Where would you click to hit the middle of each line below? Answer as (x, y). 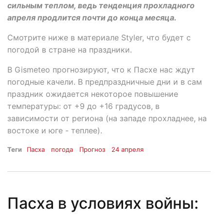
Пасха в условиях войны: (103, 203)
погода (62, 150)
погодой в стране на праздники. (70, 50)
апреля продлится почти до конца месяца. (92, 18)
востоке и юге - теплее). (55, 131)
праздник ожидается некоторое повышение (93, 94)
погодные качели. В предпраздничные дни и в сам (105, 82)
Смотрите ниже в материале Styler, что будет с (99, 38)
